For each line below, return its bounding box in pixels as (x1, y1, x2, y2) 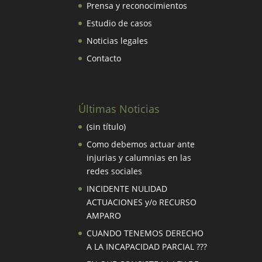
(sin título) (87, 120, 126, 132)
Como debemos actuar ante (87, 138, 195, 150)
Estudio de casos (87, 17, 153, 29)
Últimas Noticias (78, 101, 160, 116)
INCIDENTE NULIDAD (87, 182, 168, 194)
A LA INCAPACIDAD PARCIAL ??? (87, 240, 208, 252)
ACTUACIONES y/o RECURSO (87, 196, 197, 208)
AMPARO (87, 209, 122, 221)
